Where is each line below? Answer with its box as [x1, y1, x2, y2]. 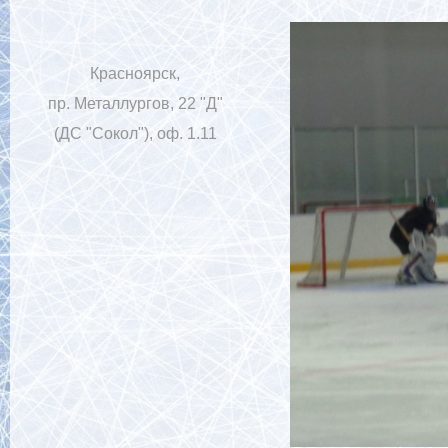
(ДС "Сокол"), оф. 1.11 [53, 125, 217, 142]
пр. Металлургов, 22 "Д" [47, 95, 223, 112]
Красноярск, [90, 65, 180, 82]
